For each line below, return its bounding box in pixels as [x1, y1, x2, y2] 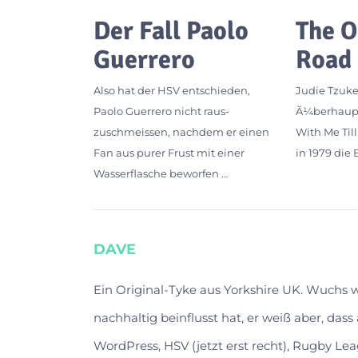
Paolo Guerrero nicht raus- [93, 104, 229, 117]
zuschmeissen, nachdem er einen [93, 125, 269, 138]
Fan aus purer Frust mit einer [93, 145, 245, 159]
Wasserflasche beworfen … [93, 166, 228, 180]
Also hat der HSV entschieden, [93, 83, 250, 97]
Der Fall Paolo [93, 14, 249, 46]
